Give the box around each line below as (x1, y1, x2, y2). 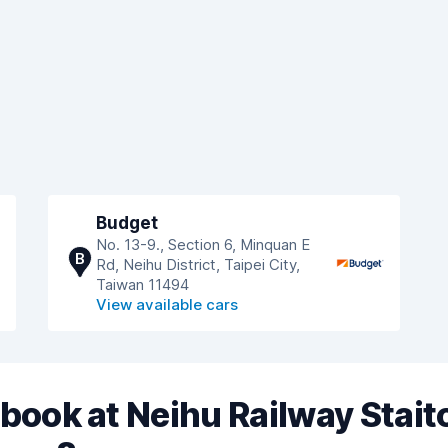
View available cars (96, 295, 238, 314)
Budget (96, 213, 158, 233)
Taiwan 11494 (96, 275, 189, 294)
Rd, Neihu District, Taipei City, (96, 255, 300, 274)
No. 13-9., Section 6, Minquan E (96, 235, 310, 254)
